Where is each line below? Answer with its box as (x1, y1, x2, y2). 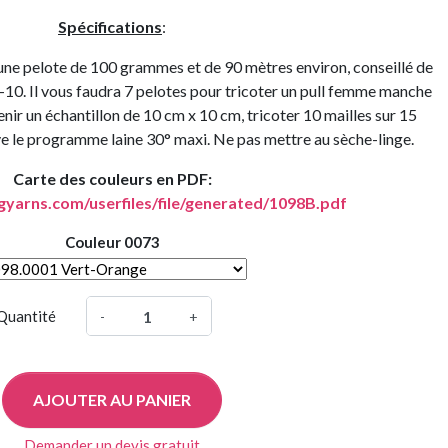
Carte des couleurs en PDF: (12, 169, 212, 188)
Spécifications (58, 17, 162, 36)
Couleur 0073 (64, 233, 160, 251)
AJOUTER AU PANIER (33, 390, 191, 409)
